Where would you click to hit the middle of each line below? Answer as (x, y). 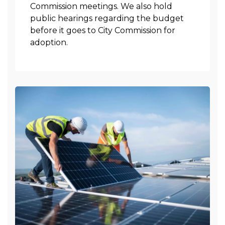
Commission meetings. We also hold (101, 6)
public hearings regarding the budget (107, 18)
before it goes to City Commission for (103, 30)
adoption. (49, 42)
